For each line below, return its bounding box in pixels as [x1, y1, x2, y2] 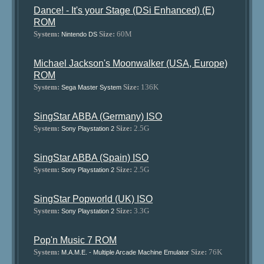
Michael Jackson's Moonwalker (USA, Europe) [34, 58, 228, 68]
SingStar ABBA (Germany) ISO [34, 111, 163, 121]
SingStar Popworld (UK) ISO [34, 194, 153, 204]
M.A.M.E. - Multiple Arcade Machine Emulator [61, 249, 190, 256]
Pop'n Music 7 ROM [34, 235, 117, 245]
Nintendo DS [61, 31, 98, 38]
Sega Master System [61, 84, 122, 91]
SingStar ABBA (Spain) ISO [34, 153, 149, 163]
